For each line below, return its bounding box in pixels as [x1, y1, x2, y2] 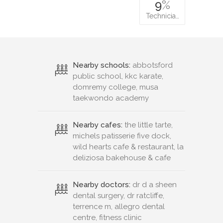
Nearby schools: [73, 60, 130, 70]
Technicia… [145, 11, 179, 20]
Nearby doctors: [73, 180, 130, 189]
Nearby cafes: [73, 120, 122, 129]
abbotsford [130, 60, 173, 70]
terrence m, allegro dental [73, 202, 165, 211]
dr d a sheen [130, 180, 177, 189]
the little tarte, [122, 120, 173, 129]
